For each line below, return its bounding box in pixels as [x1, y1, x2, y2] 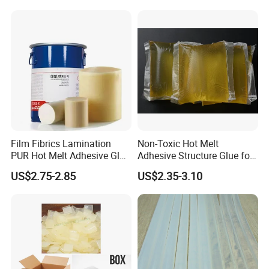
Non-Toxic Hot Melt [137, 137, 219, 151]
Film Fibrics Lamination [11, 137, 112, 151]
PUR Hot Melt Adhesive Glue [11, 149, 130, 163]
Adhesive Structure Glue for [137, 149, 253, 163]
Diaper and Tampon [137, 161, 222, 175]
